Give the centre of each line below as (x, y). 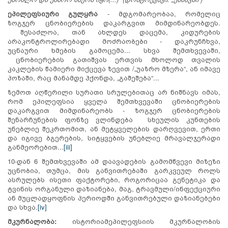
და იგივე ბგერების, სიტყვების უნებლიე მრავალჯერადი (114, 137)
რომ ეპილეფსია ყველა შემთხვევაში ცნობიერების (114, 101)
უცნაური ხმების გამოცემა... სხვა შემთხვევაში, (114, 50)
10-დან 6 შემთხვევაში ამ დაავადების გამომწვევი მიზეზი (114, 161)
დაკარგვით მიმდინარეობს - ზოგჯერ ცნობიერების (114, 110)
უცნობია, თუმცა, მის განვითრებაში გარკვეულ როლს (114, 170)
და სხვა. (23, 207)
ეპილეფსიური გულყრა (58, 13)
